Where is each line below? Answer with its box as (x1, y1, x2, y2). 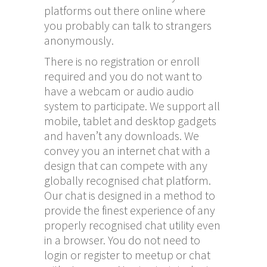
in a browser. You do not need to (44, 232, 200, 247)
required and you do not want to (44, 68, 202, 83)
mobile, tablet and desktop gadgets (44, 113, 216, 128)
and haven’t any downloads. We (44, 128, 199, 143)
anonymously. (44, 32, 114, 48)
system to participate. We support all (44, 98, 220, 113)
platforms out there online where (44, 2, 206, 18)
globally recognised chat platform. (44, 172, 211, 188)
